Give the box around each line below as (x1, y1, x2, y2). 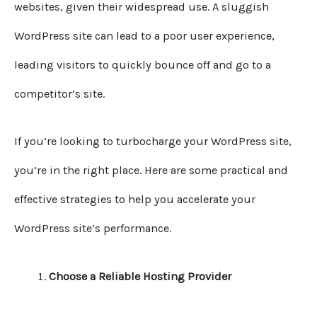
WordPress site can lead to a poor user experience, (14, 29, 275, 43)
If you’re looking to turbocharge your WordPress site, (14, 134, 292, 149)
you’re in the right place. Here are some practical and (14, 163, 288, 178)
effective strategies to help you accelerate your (14, 192, 255, 207)
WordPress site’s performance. (14, 221, 171, 236)
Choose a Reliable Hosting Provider (49, 269, 232, 283)
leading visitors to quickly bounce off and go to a (14, 58, 271, 72)
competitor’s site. (14, 87, 105, 101)
